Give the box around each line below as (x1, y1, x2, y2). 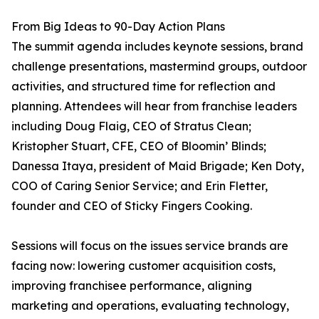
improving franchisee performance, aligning (11, 278, 252, 293)
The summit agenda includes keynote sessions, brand (11, 39, 303, 54)
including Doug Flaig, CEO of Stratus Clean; (11, 119, 251, 134)
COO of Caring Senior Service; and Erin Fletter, (11, 179, 268, 194)
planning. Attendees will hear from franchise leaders (11, 99, 297, 114)
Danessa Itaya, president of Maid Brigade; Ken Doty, (11, 159, 304, 174)
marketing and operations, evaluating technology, (11, 298, 289, 313)
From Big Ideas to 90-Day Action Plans (11, 19, 225, 34)
